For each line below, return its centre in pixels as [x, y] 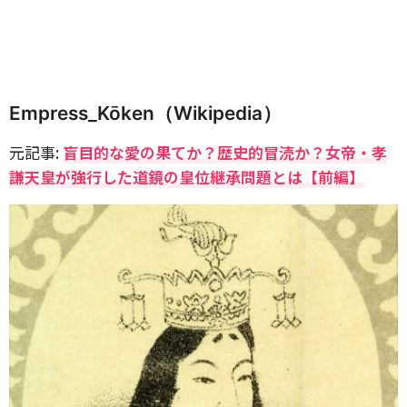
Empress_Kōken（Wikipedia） [145, 113]
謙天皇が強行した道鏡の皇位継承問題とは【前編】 [187, 177]
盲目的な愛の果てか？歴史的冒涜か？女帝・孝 [225, 152]
